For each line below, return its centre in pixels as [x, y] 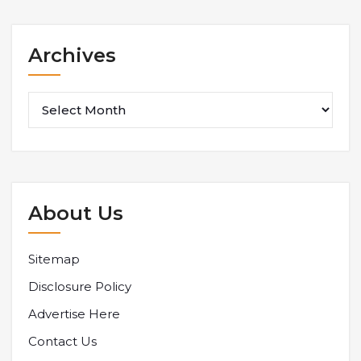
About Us [76, 213]
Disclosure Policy [80, 286]
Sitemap [54, 259]
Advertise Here [74, 313]
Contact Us [62, 341]
